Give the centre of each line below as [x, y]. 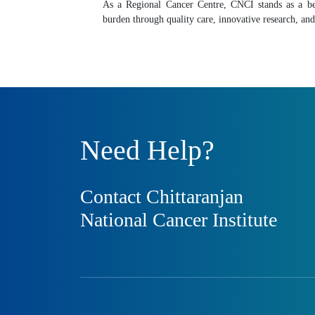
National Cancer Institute [179, 219]
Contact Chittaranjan [162, 196]
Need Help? [147, 150]
